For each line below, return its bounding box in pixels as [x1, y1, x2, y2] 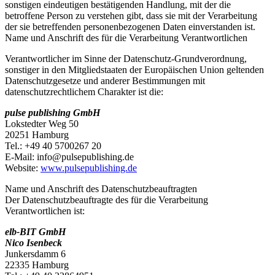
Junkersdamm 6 [5, 249, 66, 260]
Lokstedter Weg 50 [5, 118, 79, 130]
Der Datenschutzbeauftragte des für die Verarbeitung [5, 195, 208, 206]
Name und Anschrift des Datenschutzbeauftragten [5, 184, 197, 195]
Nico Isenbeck [5, 238, 62, 249]
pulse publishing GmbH [5, 107, 100, 118]
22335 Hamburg [5, 260, 69, 271]
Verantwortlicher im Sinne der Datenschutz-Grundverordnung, [5, 53, 247, 64]
